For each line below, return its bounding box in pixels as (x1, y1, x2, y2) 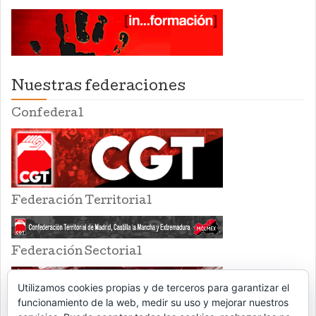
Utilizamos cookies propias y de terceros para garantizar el (18, 281, 289, 293)
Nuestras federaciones (11, 80, 186, 95)
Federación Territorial (11, 195, 152, 207)
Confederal (11, 108, 83, 121)
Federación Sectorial (11, 246, 142, 259)
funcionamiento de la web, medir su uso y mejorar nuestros (18, 296, 288, 308)
